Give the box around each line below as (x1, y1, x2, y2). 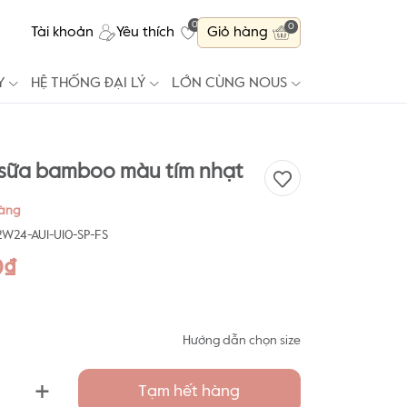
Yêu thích (116, 25, 174, 40)
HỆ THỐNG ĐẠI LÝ (31, 76, 145, 91)
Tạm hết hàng (138, 383, 241, 400)
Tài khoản (31, 25, 94, 40)
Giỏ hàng (207, 25, 268, 40)
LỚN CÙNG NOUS (172, 76, 287, 91)
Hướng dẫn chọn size (183, 334, 301, 347)
